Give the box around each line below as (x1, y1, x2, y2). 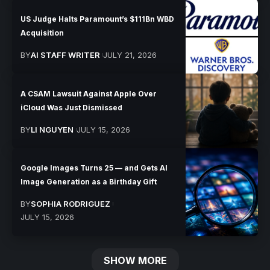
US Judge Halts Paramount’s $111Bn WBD (20, 14, 175, 24)
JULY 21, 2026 (102, 49, 157, 60)
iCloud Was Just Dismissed (20, 102, 123, 112)
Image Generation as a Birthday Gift (20, 177, 157, 187)
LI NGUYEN (31, 124, 74, 134)
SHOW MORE (103, 254, 167, 267)
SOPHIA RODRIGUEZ (31, 199, 111, 209)
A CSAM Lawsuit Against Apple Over (20, 89, 157, 98)
